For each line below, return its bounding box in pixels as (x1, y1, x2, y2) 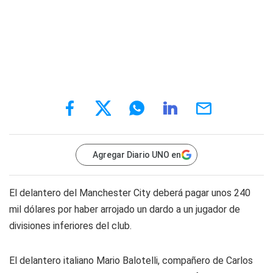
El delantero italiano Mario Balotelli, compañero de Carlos (9, 255, 253, 266)
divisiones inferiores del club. (9, 220, 132, 232)
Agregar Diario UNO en (93, 150, 181, 160)
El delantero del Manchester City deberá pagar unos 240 (9, 187, 250, 199)
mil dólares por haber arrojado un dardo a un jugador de (9, 204, 240, 215)
